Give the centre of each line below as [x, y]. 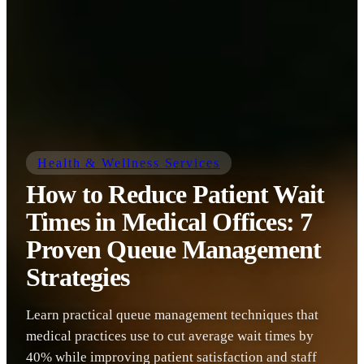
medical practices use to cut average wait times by [170, 336]
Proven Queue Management [174, 250]
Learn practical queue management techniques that [172, 315]
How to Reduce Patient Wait [175, 195]
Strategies [78, 277]
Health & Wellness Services [129, 163]
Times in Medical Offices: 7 [169, 222]
